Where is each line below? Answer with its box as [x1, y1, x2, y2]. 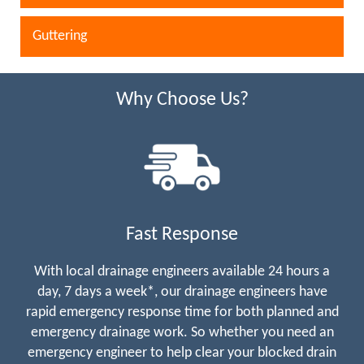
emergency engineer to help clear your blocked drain [28, 344, 336, 361]
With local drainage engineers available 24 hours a [34, 263, 330, 279]
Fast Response [126, 224, 238, 245]
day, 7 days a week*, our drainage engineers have [37, 284, 327, 300]
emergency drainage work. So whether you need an [30, 324, 334, 340]
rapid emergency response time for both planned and [25, 304, 339, 320]
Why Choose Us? [115, 89, 249, 110]
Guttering [32, 28, 87, 44]
